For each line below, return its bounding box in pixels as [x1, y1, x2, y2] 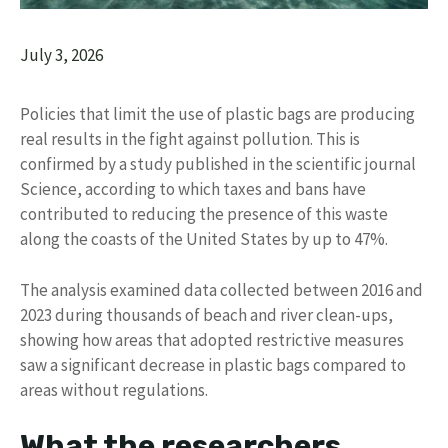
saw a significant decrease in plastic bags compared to [20, 353, 406, 376]
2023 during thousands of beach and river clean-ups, [20, 303, 393, 326]
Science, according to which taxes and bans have [20, 178, 366, 201]
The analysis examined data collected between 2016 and [20, 278, 423, 301]
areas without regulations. [20, 378, 208, 401]
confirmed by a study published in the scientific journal [20, 153, 416, 176]
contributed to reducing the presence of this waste [20, 203, 388, 226]
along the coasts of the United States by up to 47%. [20, 228, 388, 251]
